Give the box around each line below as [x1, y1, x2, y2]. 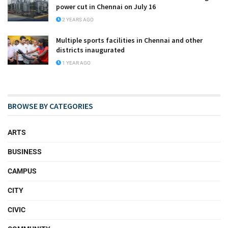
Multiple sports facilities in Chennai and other [56, 35, 203, 45]
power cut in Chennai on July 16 [56, 2, 156, 11]
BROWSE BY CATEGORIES [8, 100, 93, 111]
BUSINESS [8, 147, 42, 156]
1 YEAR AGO [61, 60, 91, 66]
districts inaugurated [56, 45, 125, 54]
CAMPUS [8, 166, 37, 175]
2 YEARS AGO [61, 16, 94, 22]
